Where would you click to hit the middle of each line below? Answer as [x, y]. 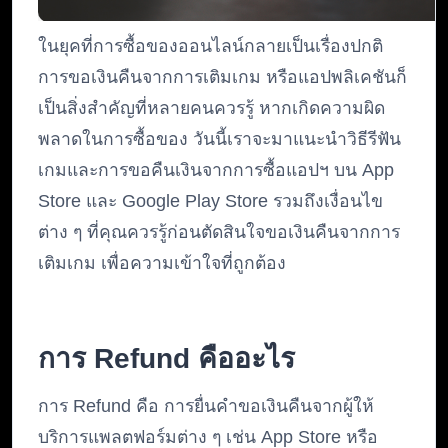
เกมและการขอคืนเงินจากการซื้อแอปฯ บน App [216, 170]
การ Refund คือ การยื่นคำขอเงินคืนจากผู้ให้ [206, 406]
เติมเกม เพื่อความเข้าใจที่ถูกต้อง [162, 263]
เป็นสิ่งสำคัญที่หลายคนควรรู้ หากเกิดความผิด [211, 108]
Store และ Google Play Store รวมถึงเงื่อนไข [210, 201]
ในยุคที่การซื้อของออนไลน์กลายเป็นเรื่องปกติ [210, 46]
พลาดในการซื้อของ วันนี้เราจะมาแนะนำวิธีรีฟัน [219, 139]
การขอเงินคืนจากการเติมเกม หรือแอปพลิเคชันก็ [222, 77]
